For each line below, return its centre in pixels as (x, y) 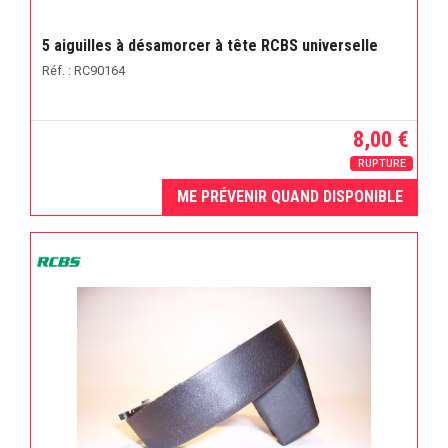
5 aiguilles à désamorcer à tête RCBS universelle (210, 45)
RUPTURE (381, 163)
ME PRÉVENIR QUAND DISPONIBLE (289, 197)
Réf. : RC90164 (84, 70)
